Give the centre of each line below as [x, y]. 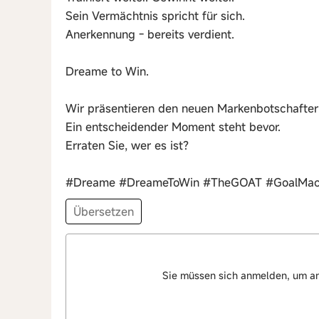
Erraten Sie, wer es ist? [127, 145]
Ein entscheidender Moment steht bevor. [173, 127]
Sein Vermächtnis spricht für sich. [155, 16]
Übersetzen [104, 211]
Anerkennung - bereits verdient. [150, 34]
